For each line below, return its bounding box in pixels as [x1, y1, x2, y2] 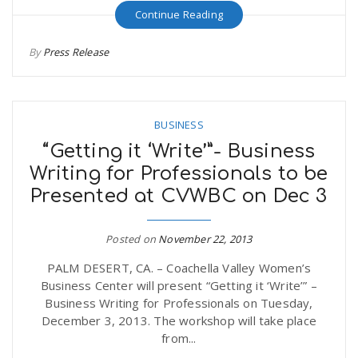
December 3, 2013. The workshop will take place [41, 312, 317, 328]
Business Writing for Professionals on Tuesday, [45, 295, 313, 311]
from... [161, 330, 197, 346]
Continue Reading [134, 7, 224, 22]
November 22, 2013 [158, 232, 253, 246]
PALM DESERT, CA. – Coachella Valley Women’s [46, 260, 312, 276]
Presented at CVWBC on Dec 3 [30, 185, 328, 207]
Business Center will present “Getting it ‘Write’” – [40, 277, 318, 293]
